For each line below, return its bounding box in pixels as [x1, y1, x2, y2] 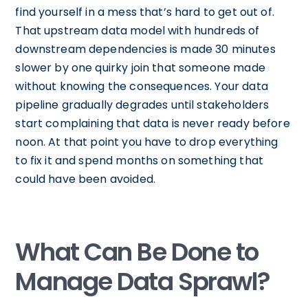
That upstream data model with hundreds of [15, 23, 260, 39]
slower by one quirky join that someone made [15, 60, 265, 76]
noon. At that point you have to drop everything [15, 134, 278, 151]
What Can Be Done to [15, 234, 259, 270]
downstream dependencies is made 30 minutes [15, 41, 276, 58]
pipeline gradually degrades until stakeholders [15, 97, 269, 113]
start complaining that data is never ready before [15, 115, 290, 132]
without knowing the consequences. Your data [15, 78, 268, 95]
